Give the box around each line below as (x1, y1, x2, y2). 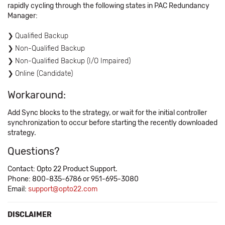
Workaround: (8, 89, 66, 101)
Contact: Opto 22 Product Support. (8, 165, 118, 173)
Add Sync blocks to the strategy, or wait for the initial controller (8, 108, 207, 117)
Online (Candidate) (15, 69, 73, 78)
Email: (8, 185, 28, 193)
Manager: (8, 12, 38, 20)
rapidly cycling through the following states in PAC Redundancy (8, 2, 209, 10)
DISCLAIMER (8, 210, 52, 219)
